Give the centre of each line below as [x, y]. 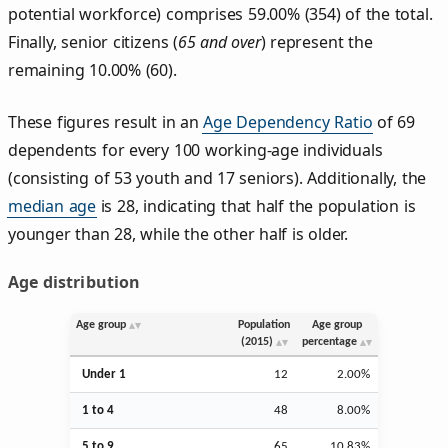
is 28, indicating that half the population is [256, 205]
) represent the [316, 41]
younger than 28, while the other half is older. [178, 233]
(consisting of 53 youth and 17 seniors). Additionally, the [217, 177]
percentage [329, 341]
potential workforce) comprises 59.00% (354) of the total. [220, 13]
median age [52, 205]
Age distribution [74, 281]
